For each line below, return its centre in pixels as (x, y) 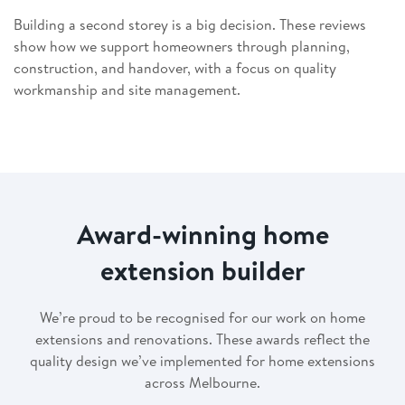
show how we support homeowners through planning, (182, 47)
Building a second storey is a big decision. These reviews (190, 25)
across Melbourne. (202, 383)
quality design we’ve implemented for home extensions (202, 361)
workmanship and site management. (127, 90)
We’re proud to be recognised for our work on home (202, 318)
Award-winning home (202, 235)
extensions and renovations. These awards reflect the (202, 339)
